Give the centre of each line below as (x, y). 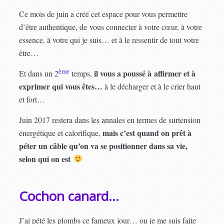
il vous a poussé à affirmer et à (144, 73)
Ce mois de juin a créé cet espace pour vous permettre (103, 13)
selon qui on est (46, 158)
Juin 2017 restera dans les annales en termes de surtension (110, 119)
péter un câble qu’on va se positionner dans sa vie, (103, 145)
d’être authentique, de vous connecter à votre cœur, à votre (111, 26)
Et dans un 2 (39, 73)
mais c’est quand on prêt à (147, 132)
